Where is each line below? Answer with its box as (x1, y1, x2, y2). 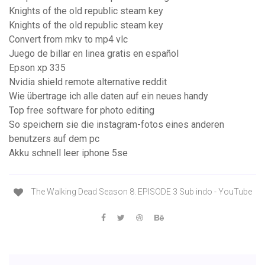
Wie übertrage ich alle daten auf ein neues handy (9, 91, 208, 102)
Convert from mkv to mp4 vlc (9, 34, 128, 46)
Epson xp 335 (9, 62, 66, 74)
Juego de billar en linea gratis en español (9, 48, 179, 60)
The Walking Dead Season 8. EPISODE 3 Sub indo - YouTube (28, 187, 252, 197)
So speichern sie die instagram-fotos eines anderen (9, 119, 224, 131)
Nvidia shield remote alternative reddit (9, 76, 167, 88)
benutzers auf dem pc (9, 133, 99, 145)
